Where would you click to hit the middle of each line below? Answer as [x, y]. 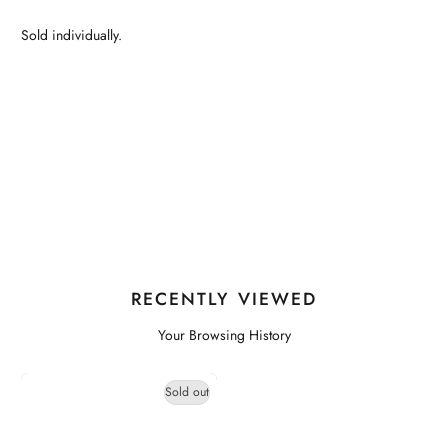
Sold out [187, 392]
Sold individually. [71, 35]
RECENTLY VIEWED [224, 299]
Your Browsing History [224, 335]
